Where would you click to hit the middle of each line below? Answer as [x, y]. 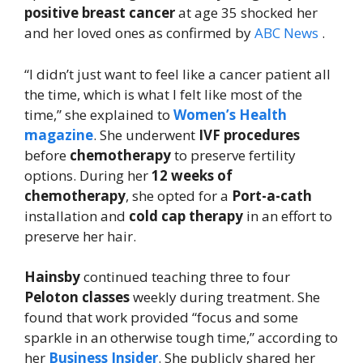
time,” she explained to [99, 114]
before [47, 155]
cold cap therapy [186, 216]
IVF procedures [249, 135]
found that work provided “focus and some [161, 318]
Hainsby [52, 277]
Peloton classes [77, 297]
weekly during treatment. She [225, 297]
